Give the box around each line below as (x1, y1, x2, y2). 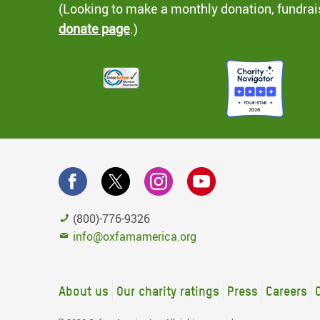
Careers (266, 284, 307, 299)
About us (59, 284, 109, 299)
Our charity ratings (116, 284, 219, 299)
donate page (59, 20, 130, 38)
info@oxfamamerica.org (73, 229, 196, 245)
